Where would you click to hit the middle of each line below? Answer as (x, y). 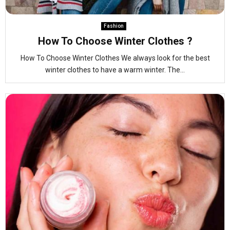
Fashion (114, 26)
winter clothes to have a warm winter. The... (115, 70)
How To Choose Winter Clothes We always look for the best (115, 58)
